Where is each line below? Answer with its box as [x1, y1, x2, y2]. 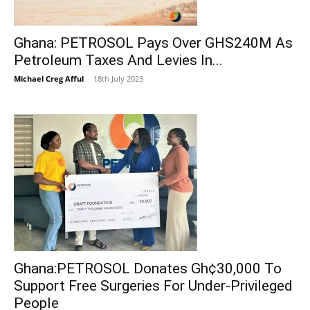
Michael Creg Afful [14, 73, 84, 84]
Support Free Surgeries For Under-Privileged [14, 277, 293, 294]
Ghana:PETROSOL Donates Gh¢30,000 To [14, 260, 282, 277]
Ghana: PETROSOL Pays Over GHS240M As [14, 35, 293, 51]
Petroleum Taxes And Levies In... [14, 52, 223, 69]
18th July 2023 [93, 73, 143, 84]
